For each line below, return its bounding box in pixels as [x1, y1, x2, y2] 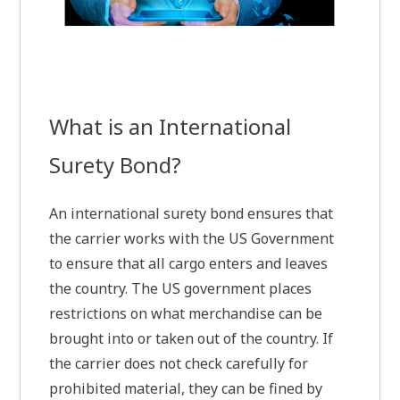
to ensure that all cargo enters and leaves [49, 254, 329, 274]
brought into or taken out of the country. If [49, 329, 334, 349]
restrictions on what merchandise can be [49, 304, 323, 324]
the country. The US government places [49, 279, 312, 299]
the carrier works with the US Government [49, 229, 335, 249]
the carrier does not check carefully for [49, 354, 309, 374]
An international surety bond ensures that [49, 204, 334, 224]
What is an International [49, 111, 292, 141]
